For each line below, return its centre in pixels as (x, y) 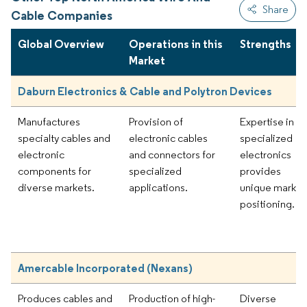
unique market (273, 187)
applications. (158, 187)
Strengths (266, 44)
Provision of (156, 121)
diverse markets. (56, 187)
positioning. (267, 204)
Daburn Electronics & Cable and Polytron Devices (145, 91)
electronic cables (168, 138)
